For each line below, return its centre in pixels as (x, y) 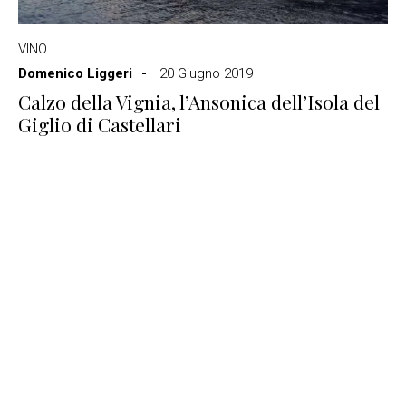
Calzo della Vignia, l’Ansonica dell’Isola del (199, 101)
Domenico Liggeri (75, 73)
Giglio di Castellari (100, 124)
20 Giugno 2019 (206, 73)
